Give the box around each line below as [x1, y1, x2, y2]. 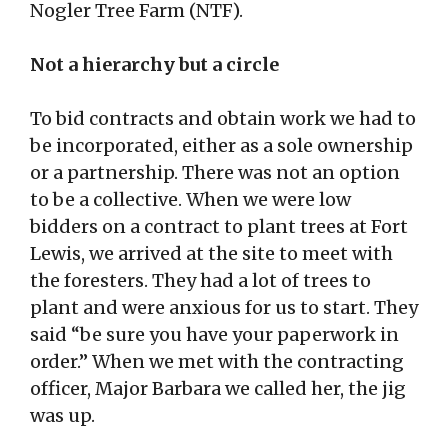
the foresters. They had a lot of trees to [30, 269, 371, 293]
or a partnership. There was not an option [30, 161, 400, 185]
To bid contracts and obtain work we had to [30, 107, 416, 131]
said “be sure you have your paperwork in [30, 323, 399, 347]
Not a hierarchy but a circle [30, 53, 279, 77]
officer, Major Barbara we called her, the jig [30, 377, 406, 401]
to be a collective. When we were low [30, 188, 351, 212]
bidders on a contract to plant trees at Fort [30, 215, 408, 239]
